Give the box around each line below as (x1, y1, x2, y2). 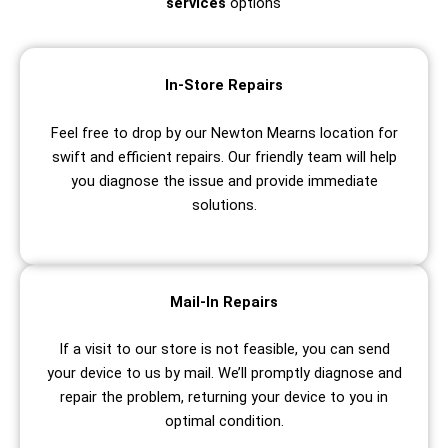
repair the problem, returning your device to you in (60, 388, 388, 407)
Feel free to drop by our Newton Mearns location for (50, 123, 398, 142)
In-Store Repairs (165, 76, 283, 95)
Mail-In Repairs (170, 293, 278, 312)
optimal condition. (164, 412, 284, 431)
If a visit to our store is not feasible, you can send (58, 340, 390, 359)
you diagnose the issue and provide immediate (70, 171, 378, 190)
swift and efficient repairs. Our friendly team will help (51, 147, 397, 166)
